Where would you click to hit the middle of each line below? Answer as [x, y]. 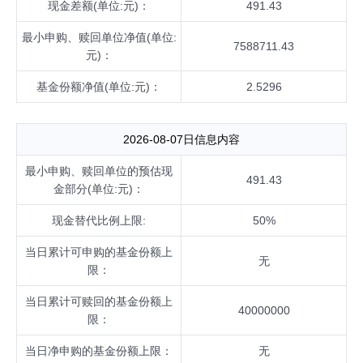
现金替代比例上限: [99, 220]
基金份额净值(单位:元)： [99, 87]
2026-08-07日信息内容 [181, 139]
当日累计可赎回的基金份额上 [99, 301]
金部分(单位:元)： [99, 189]
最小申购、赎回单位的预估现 [99, 171]
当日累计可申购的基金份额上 [99, 252]
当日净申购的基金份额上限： [99, 351]
